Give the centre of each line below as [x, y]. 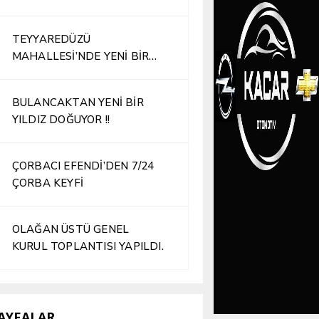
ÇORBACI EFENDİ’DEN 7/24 [83, 166]
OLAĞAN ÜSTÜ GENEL [70, 229]
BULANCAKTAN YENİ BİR [78, 103]
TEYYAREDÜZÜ [51, 39]
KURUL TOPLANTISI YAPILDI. [88, 246]
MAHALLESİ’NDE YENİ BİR [80, 56]
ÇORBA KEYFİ [47, 183]
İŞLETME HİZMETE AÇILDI [81, 73]
